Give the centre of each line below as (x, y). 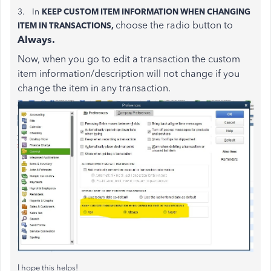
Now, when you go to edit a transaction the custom (129, 59)
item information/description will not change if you (129, 73)
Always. (36, 40)
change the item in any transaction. (94, 88)
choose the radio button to (174, 25)
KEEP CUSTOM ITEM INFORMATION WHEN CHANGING (146, 11)
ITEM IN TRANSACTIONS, (66, 25)
